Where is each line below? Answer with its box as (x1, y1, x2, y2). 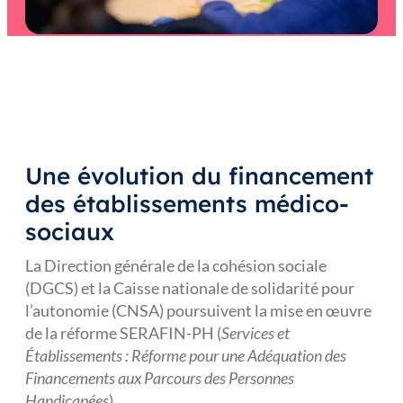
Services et (221, 323, 290, 343)
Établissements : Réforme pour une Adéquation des (25, 345, 346, 365)
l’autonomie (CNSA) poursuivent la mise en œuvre (25, 300, 372, 320)
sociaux (25, 217, 114, 246)
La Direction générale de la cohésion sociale (25, 255, 327, 275)
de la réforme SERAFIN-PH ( (25, 323, 221, 343)
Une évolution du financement (25, 161, 373, 191)
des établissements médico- (25, 189, 349, 219)
